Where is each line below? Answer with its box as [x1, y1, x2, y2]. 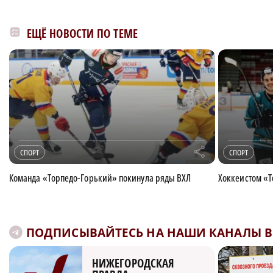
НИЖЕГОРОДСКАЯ [92, 255, 175, 271]
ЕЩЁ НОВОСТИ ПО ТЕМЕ [27, 25, 138, 41]
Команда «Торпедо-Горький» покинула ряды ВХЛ [9, 171, 191, 185]
